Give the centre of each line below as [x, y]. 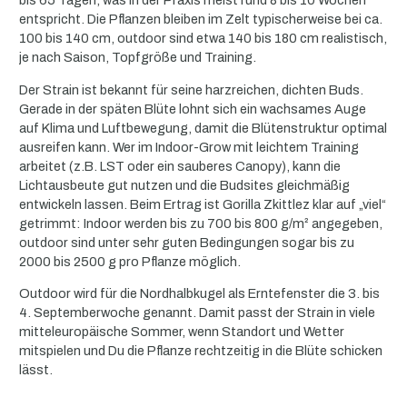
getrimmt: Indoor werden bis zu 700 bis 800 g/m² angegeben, [201, 223]
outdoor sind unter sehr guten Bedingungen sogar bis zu [187, 242]
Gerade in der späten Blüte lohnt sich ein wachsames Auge [193, 109]
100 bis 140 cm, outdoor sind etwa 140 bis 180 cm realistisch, [203, 39]
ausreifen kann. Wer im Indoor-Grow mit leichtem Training [189, 147]
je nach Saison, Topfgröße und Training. [138, 58]
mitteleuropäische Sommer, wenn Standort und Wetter [182, 332]
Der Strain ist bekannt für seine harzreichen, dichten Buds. [191, 89]
